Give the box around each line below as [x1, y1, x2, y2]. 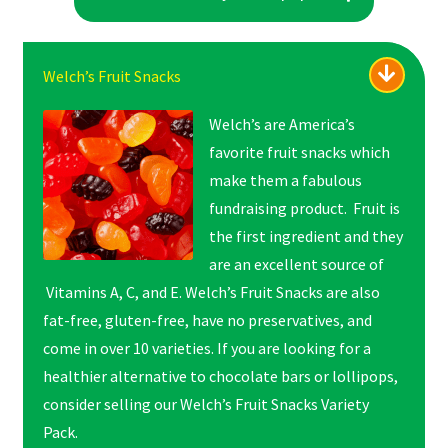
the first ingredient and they [208, 226, 403, 247]
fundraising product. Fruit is [208, 198, 400, 219]
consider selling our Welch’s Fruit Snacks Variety [42, 394, 369, 415]
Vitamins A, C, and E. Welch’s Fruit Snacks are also [42, 282, 380, 303]
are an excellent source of [208, 254, 384, 275]
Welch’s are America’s [208, 114, 355, 135]
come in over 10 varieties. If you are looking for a [42, 338, 371, 359]
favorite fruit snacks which [208, 142, 390, 163]
